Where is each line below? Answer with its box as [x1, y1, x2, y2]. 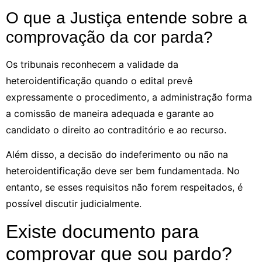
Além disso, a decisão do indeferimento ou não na [6, 149, 228, 161]
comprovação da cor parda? [6, 27, 213, 46]
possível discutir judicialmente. [6, 198, 142, 210]
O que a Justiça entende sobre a [6, 8, 247, 27]
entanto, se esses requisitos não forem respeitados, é [6, 181, 243, 194]
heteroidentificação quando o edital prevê [6, 74, 192, 87]
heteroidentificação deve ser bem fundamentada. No [6, 165, 240, 177]
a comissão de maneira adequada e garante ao [6, 107, 214, 119]
